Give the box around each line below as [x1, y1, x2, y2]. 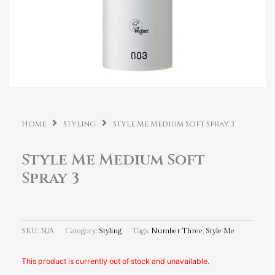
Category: [65, 227, 99, 236]
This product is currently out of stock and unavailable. [21, 256, 209, 266]
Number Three [151, 227, 203, 236]
